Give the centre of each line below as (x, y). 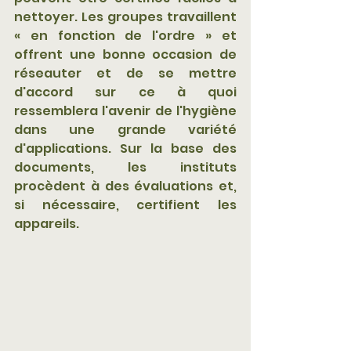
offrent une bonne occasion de (125, 55)
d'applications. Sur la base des (125, 149)
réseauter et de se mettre (125, 74)
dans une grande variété (125, 130)
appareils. (47, 224)
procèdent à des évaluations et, (125, 186)
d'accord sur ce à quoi (125, 92)
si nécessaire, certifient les (125, 205)
